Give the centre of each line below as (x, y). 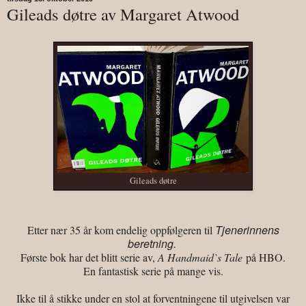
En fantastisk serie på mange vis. (153, 270)
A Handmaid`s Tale (200, 257)
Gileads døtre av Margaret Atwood (123, 14)
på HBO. (264, 257)
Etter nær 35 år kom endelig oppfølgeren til (121, 229)
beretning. (153, 243)
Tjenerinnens (247, 229)
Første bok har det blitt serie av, (89, 257)
